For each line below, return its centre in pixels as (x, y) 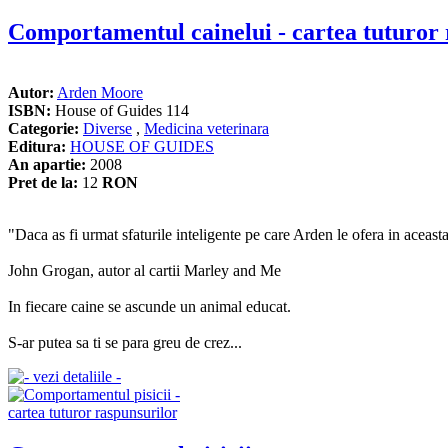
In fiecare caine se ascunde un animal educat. (149, 307)
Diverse (107, 129)
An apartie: (47, 165)
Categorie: (43, 129)
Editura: (37, 147)
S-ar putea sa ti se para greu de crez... (125, 343)
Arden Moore (100, 93)
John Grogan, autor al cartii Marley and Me (144, 271)
